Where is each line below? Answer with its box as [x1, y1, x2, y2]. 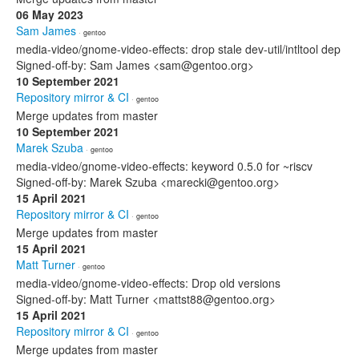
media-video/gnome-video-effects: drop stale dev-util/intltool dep [16, 41, 341, 57]
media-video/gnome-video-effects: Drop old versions [16, 275, 280, 291]
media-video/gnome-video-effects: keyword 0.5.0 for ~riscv [16, 158, 313, 174]
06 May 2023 [16, 6, 83, 22]
